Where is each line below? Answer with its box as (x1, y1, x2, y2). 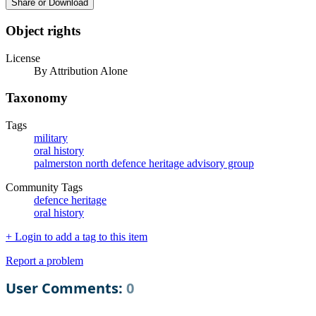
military (34, 132, 68, 145)
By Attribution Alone (34, 64, 128, 77)
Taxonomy (6, 90, 68, 106)
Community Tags (6, 181, 83, 194)
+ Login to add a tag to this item (6, 231, 147, 243)
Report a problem (6, 255, 83, 267)
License (6, 51, 40, 64)
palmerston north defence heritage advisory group (34, 157, 254, 170)
